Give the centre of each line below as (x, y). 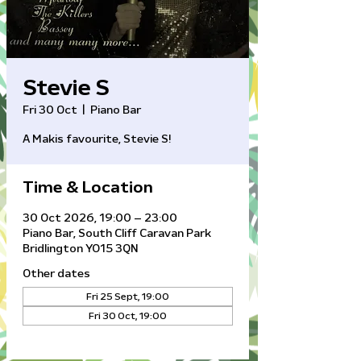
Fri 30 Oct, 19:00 (128, 316)
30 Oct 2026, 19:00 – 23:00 (100, 218)
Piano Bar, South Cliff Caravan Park (117, 234)
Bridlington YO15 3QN (81, 249)
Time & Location (88, 188)
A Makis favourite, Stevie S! (97, 139)
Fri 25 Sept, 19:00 (128, 297)
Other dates (56, 274)
